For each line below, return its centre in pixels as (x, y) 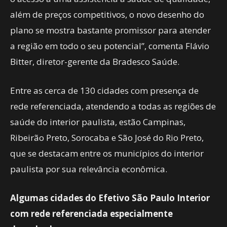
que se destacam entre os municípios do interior (107, 153)
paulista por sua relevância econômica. (89, 169)
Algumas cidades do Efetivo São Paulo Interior (110, 198)
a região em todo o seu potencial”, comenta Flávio (110, 46)
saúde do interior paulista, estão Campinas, (98, 122)
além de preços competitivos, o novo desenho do (107, 14)
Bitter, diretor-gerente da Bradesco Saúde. (95, 62)
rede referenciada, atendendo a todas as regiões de (113, 106)
